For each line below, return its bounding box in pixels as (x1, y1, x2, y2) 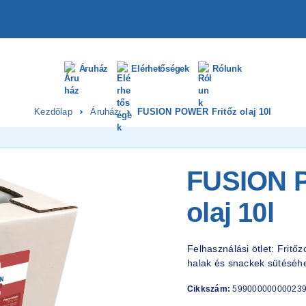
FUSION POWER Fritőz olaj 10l (137, 107, 272, 117)
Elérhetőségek (131, 63, 189, 74)
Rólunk (212, 63, 242, 74)
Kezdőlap (34, 107, 72, 117)
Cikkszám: (187, 284, 233, 294)
